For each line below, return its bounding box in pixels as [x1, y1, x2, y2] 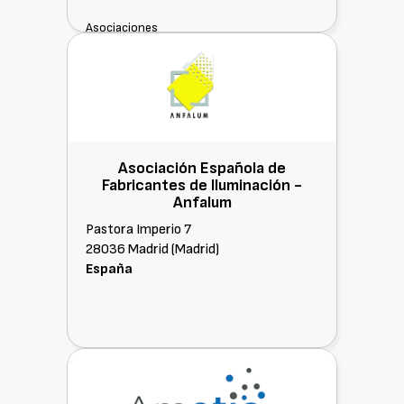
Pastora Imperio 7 [86, 221, 191, 238]
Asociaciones [86, 20, 158, 35]
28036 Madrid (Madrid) [86, 241, 219, 258]
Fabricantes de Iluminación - [102, 176, 302, 195]
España [86, 261, 133, 278]
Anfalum [172, 193, 232, 212]
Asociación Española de [118, 159, 286, 178]
